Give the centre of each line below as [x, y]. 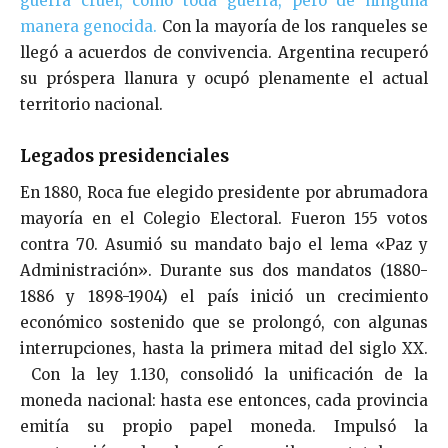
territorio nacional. [91, 104]
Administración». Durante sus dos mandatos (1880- [224, 270]
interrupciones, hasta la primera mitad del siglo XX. [224, 348]
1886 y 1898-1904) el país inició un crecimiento [224, 296]
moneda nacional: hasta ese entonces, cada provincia [224, 400]
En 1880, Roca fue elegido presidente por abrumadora [224, 192]
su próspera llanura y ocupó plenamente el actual [224, 78]
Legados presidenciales [124, 155]
